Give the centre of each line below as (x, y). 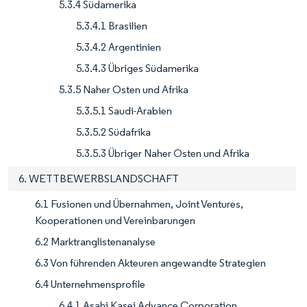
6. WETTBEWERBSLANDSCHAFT (99, 179)
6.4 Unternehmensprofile (90, 284)
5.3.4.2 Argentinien (119, 47)
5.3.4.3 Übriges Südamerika (137, 69)
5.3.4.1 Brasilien (112, 26)
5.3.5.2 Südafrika (113, 132)
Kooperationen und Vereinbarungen (115, 221)
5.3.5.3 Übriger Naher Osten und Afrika (163, 153)
